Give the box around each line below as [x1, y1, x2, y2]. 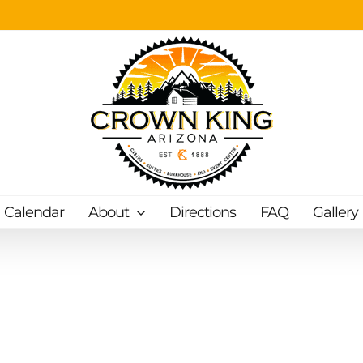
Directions [169, 203, 236, 221]
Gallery [312, 203, 358, 221]
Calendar [3, 203, 64, 221]
